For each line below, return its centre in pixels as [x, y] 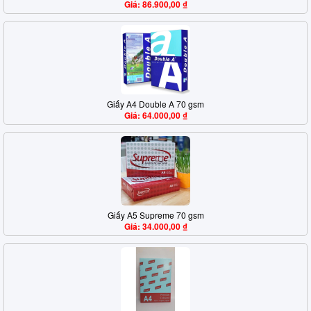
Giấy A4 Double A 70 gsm [155, 104]
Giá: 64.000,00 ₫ [155, 115]
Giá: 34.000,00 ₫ [155, 226]
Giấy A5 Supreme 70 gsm [155, 215]
